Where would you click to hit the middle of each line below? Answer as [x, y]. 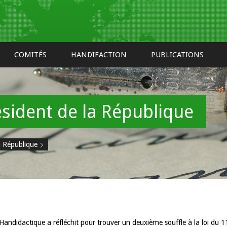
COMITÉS [30, 55]
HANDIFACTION [99, 55]
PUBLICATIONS [177, 55]
